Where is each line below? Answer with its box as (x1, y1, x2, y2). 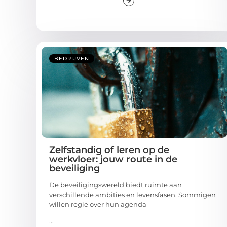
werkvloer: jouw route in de (49, 153, 177, 165)
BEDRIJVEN (54, 55, 89, 62)
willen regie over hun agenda (49, 200, 146, 208)
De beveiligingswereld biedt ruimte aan (49, 180, 182, 189)
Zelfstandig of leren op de (49, 144, 169, 156)
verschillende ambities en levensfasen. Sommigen (49, 190, 216, 199)
